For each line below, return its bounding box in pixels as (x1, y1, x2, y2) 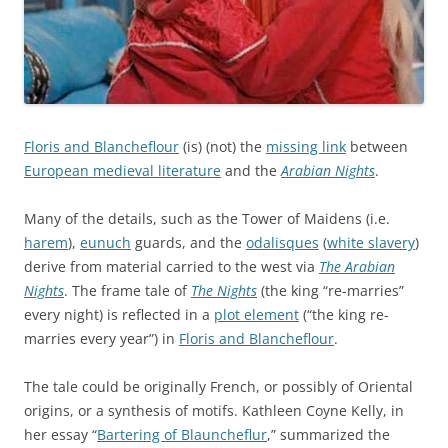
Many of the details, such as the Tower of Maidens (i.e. (24, 208, 390, 228)
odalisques (246, 232, 319, 252)
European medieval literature (24, 160, 221, 180)
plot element (214, 304, 299, 324)
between (346, 136, 408, 156)
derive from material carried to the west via (24, 256, 319, 276)
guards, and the (131, 232, 246, 252)
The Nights (191, 280, 257, 300)
